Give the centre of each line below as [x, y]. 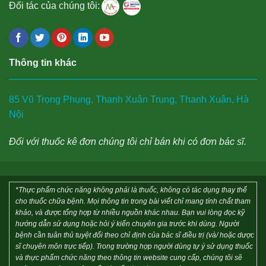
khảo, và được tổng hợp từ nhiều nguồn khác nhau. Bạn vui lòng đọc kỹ [130, 212]
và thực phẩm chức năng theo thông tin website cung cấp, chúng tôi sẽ [129, 257]
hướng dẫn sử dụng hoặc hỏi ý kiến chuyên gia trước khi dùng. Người [127, 224]
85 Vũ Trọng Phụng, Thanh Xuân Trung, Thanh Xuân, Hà [129, 100]
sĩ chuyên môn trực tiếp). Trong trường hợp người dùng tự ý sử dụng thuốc [134, 246]
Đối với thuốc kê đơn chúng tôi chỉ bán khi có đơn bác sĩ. [128, 141]
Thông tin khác [43, 63]
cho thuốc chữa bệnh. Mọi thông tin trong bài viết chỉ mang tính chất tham [133, 201]
